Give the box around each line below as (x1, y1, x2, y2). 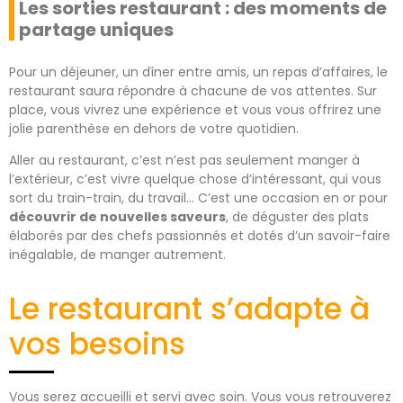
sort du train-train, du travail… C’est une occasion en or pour (9, 189, 388, 208)
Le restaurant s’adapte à (9, 288, 370, 331)
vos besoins (9, 323, 185, 366)
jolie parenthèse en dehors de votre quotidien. (9, 119, 302, 138)
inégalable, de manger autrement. (9, 246, 229, 264)
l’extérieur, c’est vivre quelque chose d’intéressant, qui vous (9, 170, 381, 189)
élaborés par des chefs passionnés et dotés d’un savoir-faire (9, 227, 390, 246)
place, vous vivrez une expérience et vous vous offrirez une (9, 100, 381, 119)
